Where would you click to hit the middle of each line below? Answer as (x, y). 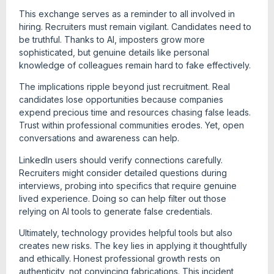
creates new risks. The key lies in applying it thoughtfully (133, 245)
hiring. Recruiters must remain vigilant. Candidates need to (135, 26)
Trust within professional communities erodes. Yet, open (131, 125)
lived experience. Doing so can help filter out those (123, 198)
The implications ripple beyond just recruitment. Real (124, 87)
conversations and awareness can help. (99, 138)
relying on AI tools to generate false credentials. (116, 211)
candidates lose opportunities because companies (121, 100)
